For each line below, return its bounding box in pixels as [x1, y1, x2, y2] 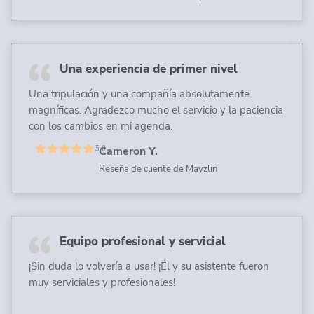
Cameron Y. [99, 143, 158, 159]
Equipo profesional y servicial [60, 233, 226, 250]
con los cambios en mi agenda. [29, 118, 172, 133]
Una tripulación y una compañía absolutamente [29, 86, 250, 101]
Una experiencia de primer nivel [60, 60, 238, 77]
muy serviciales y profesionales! [29, 275, 175, 289]
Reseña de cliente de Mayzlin [99, 162, 217, 175]
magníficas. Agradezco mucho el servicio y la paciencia [29, 102, 283, 117]
